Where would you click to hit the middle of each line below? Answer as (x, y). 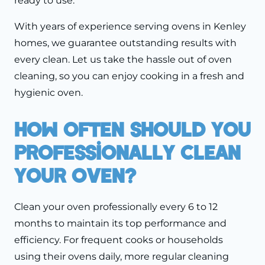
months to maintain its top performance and (120, 223)
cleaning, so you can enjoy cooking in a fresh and (129, 76)
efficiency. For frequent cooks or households (119, 240)
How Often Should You (132, 129)
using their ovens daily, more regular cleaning (122, 256)
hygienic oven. (49, 93)
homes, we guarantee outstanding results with (125, 43)
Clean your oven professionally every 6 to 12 (116, 206)
